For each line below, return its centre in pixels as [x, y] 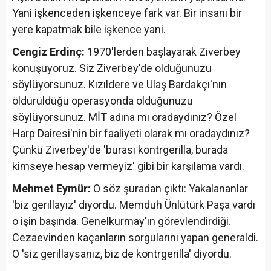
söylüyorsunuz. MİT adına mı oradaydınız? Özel [124, 117]
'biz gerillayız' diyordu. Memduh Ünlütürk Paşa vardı [134, 204]
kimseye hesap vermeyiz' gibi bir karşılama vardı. [128, 166]
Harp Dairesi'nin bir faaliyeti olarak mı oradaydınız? [131, 133]
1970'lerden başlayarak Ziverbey [163, 51]
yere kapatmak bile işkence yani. [89, 29]
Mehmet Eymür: [51, 188]
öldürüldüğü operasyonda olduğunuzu [103, 100]
